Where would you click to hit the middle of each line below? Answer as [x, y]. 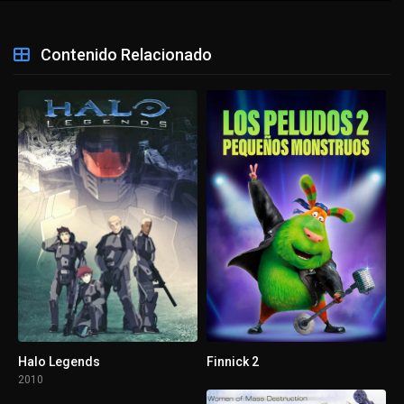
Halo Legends [59, 361]
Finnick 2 [233, 361]
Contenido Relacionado [124, 55]
